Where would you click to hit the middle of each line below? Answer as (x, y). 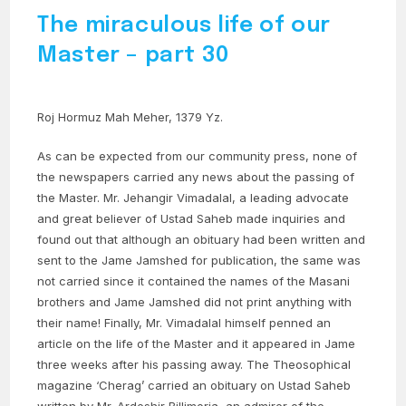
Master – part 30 (133, 56)
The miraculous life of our (184, 26)
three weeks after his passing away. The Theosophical (194, 365)
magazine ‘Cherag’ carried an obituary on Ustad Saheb (194, 386)
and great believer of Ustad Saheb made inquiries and (192, 219)
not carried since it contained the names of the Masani (194, 281)
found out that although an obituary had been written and (202, 240)
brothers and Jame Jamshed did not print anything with (195, 302)
